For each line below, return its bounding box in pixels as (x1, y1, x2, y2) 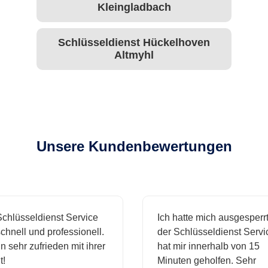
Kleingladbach (97, 1, 171, 14)
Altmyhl (114, 49, 154, 62)
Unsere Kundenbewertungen (36, 138, 232, 155)
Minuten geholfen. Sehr (150, 255, 248, 266)
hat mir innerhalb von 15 (150, 241, 252, 252)
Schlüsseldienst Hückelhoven (58, 36, 210, 49)
